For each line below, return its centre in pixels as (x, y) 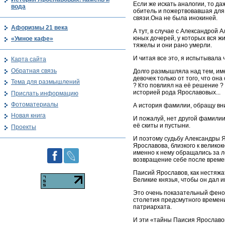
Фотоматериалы (35, 104)
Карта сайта (29, 60)
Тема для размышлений (45, 82)
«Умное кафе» (32, 38)
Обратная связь (34, 71)
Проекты (24, 127)
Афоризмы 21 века (39, 27)
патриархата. (152, 207)
